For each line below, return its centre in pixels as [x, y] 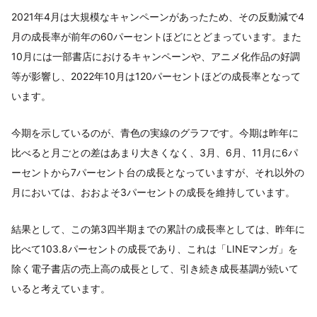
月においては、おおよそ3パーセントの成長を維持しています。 [153, 192]
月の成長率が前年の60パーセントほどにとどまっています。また [156, 37]
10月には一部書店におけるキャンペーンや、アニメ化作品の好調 [156, 57]
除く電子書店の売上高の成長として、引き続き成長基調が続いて [155, 269]
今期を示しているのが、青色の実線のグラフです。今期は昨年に [155, 133]
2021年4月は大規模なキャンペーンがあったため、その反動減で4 [158, 17]
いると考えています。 [61, 289]
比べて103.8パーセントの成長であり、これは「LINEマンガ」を [155, 249]
